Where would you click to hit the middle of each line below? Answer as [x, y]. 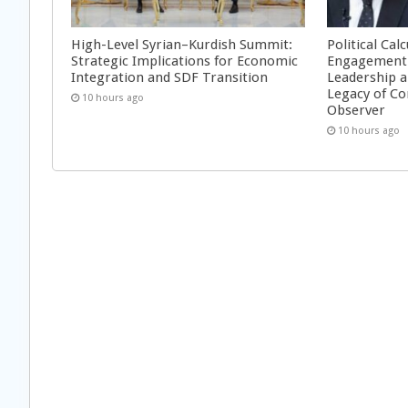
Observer [357, 110]
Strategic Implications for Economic [184, 61]
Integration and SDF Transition [169, 77]
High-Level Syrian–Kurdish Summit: [182, 44]
